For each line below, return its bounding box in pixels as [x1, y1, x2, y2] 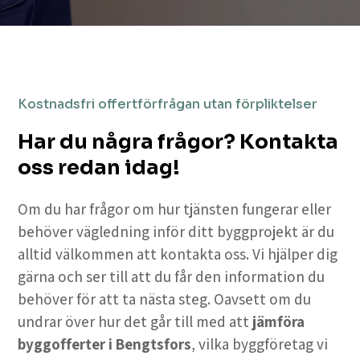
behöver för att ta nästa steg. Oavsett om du [18, 289, 312, 309]
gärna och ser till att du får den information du [18, 267, 325, 287]
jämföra [252, 312, 305, 332]
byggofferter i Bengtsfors [18, 334, 192, 354]
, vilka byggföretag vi [191, 334, 329, 354]
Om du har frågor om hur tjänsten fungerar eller [18, 199, 332, 219]
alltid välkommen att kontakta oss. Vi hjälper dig [18, 244, 338, 264]
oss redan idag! [18, 155, 181, 181]
